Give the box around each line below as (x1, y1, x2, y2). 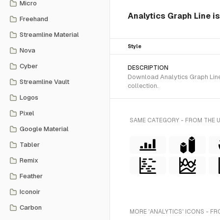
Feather (20, 172, 43, 180)
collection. (128, 82, 159, 89)
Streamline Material (20, 31, 79, 38)
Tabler (20, 141, 40, 148)
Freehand (20, 15, 48, 23)
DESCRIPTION (128, 64, 168, 71)
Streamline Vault (20, 78, 69, 85)
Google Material (20, 125, 69, 133)
